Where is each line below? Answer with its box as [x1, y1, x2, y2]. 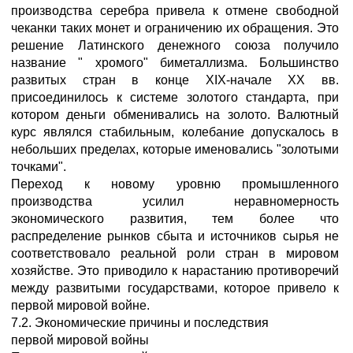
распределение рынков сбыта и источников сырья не [11, 229, 339, 243]
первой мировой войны [11, 333, 149, 347]
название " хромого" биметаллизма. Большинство [11, 56, 339, 69]
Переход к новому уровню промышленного [11, 177, 339, 191]
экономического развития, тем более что [11, 212, 339, 225]
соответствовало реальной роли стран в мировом [11, 247, 339, 260]
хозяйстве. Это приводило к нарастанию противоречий [11, 264, 339, 277]
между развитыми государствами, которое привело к [11, 281, 339, 295]
